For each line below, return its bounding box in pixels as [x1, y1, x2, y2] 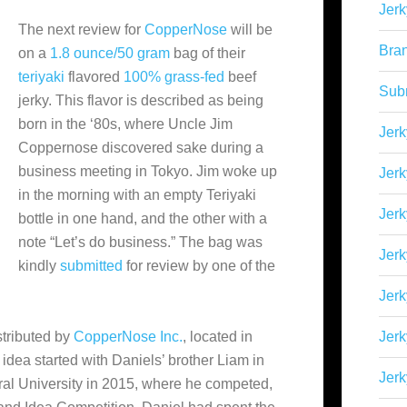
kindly [18, 258, 60, 273]
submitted [60, 258, 123, 273]
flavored [65, 69, 124, 84]
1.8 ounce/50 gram [50, 45, 170, 61]
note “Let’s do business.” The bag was [18, 234, 263, 250]
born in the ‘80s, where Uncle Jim [18, 116, 233, 132]
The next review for [18, 22, 144, 37]
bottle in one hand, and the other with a [18, 211, 267, 226]
